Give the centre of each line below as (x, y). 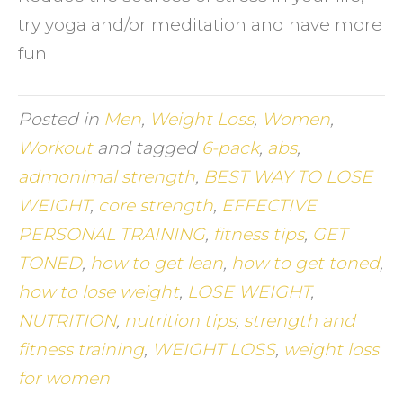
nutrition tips (180, 321)
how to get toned (305, 263)
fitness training (81, 349)
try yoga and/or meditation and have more (200, 25)
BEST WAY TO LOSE (288, 177)
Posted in (61, 119)
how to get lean (157, 263)
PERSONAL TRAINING (112, 234)
